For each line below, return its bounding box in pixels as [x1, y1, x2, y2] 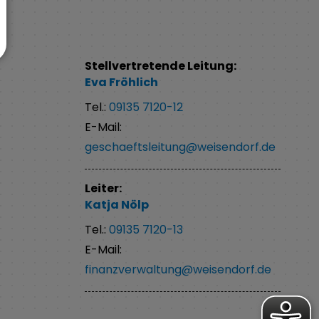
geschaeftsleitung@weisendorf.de [85, 138, 276, 155]
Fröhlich [109, 74, 159, 91]
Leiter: [85, 179, 122, 197]
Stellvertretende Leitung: [85, 57, 237, 74]
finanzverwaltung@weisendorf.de [85, 261, 272, 278]
